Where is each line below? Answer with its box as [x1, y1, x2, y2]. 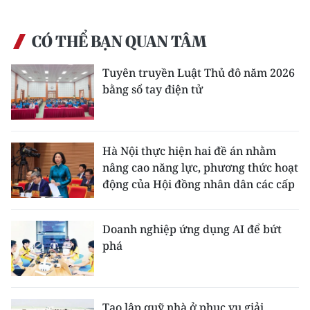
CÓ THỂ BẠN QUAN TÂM [32, 31, 206, 51]
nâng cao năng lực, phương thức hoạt [102, 159, 298, 175]
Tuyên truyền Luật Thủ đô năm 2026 [102, 64, 295, 80]
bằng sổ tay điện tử [102, 81, 203, 97]
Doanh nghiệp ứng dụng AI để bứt [102, 221, 282, 237]
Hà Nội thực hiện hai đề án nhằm [102, 143, 276, 158]
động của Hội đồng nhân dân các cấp [102, 176, 295, 192]
